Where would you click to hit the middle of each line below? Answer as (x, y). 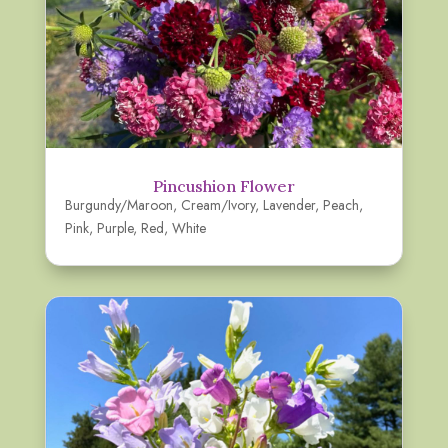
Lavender (288, 205)
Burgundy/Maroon (118, 205)
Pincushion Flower (223, 186)
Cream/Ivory (217, 205)
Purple (114, 228)
